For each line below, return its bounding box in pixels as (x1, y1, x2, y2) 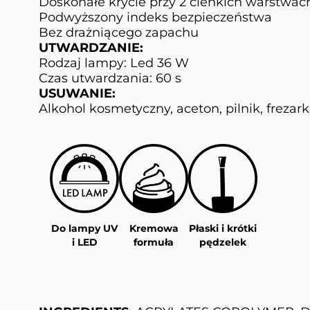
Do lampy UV (51, 222, 118, 235)
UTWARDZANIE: (39, 40, 143, 56)
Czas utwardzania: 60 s (39, 71, 181, 86)
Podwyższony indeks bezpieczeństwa (39, 10, 272, 26)
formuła (134, 236, 174, 249)
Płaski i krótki (189, 222, 257, 235)
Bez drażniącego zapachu (39, 25, 199, 41)
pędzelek (199, 236, 246, 249)
